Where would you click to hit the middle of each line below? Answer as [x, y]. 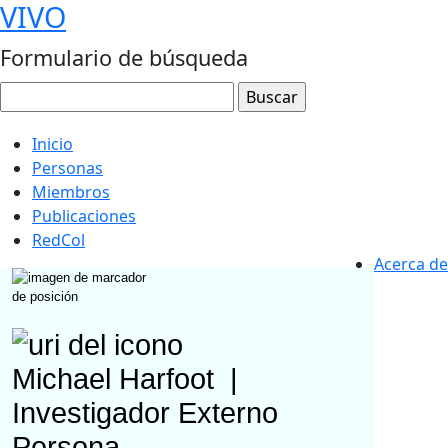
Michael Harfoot [117, 379]
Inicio [52, 144]
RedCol [58, 240]
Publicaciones [84, 216]
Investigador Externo [145, 413]
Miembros [71, 192]
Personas [67, 168]
